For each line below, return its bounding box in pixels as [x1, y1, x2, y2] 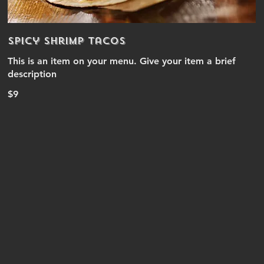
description [8, 68, 57, 80]
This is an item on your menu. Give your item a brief [8, 55, 236, 67]
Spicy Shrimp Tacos [8, 35, 126, 47]
